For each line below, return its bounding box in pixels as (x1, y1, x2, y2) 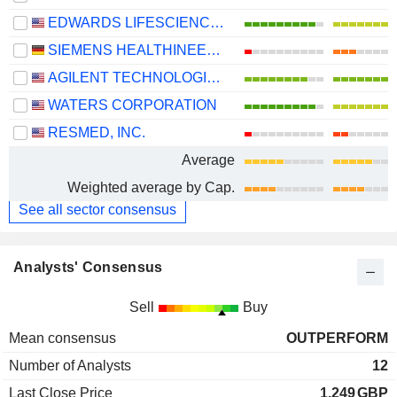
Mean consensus (9, 330, 116, 346)
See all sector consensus (19, 201, 176, 217)
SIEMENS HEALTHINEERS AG (206, 42, 221, 58)
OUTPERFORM (286, 330, 388, 346)
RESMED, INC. (48, 124, 145, 140)
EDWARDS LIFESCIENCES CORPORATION (210, 14, 224, 30)
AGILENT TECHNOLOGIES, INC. (206, 69, 221, 85)
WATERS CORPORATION (48, 97, 217, 113)
